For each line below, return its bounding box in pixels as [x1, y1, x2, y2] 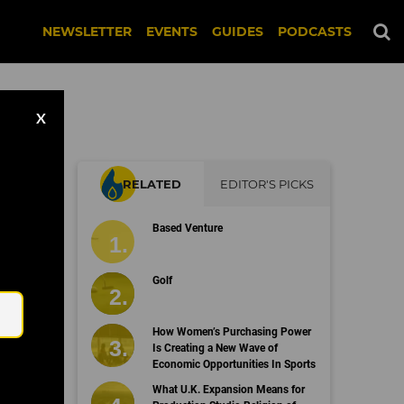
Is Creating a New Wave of [151, 342, 278, 354]
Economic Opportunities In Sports [151, 358, 316, 371]
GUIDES [212, 23, 263, 40]
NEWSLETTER [42, 23, 132, 40]
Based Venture [151, 222, 223, 234]
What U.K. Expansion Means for [151, 383, 305, 396]
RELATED [123, 177, 181, 191]
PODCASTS [278, 23, 352, 40]
